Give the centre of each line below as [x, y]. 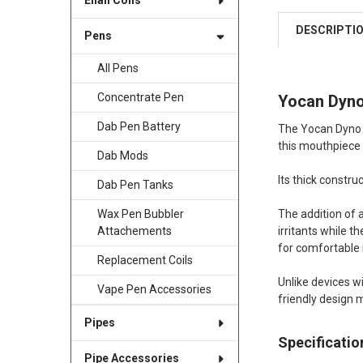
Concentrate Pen [140, 98]
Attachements [134, 231]
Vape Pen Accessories [154, 290]
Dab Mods [122, 156]
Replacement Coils [145, 261]
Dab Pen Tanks [135, 185]
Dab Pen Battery [139, 127]
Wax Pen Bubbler [140, 214]
